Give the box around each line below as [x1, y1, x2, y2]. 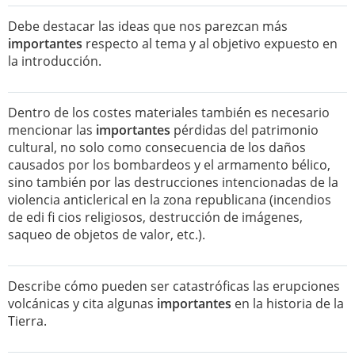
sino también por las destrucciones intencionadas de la [8, 174, 338, 191]
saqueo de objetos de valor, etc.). [8, 226, 205, 243]
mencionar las [8, 121, 96, 139]
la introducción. [8, 52, 101, 70]
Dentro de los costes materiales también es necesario [8, 104, 330, 121]
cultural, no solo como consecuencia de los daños [8, 139, 306, 156]
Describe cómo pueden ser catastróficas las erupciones [8, 277, 340, 295]
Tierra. [8, 312, 47, 330]
